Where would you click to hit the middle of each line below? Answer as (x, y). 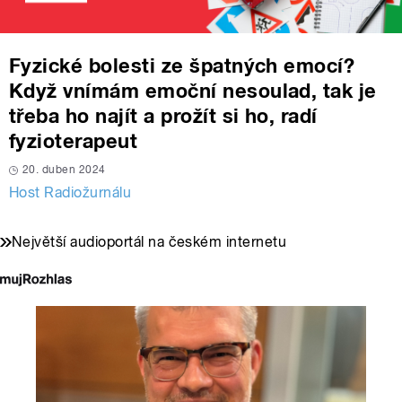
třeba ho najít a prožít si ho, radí (163, 116)
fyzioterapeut (74, 141)
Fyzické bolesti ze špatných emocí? (182, 66)
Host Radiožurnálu (70, 193)
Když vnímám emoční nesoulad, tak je (193, 91)
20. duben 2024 (64, 170)
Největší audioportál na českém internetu (149, 242)
